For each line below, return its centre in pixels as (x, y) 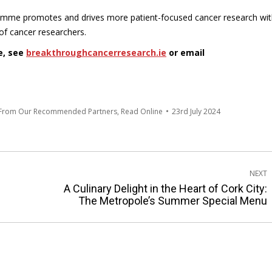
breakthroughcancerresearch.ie (96, 52)
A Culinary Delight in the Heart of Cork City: (165, 188)
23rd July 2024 (196, 111)
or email (185, 52)
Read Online (142, 111)
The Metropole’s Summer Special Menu (173, 200)
